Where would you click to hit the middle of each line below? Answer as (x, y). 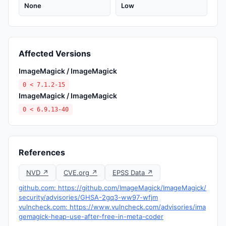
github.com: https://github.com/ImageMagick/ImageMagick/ (112, 188)
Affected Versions (55, 53)
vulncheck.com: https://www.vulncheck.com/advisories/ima (112, 207)
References (42, 152)
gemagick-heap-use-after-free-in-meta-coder (91, 216)
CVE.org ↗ (80, 173)
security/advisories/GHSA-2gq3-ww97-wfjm (88, 197)
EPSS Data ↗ (133, 173)
